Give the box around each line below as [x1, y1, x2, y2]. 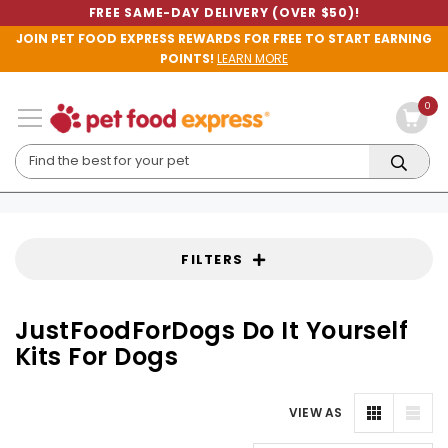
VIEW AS [289, 404, 343, 421]
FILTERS [181, 249, 244, 269]
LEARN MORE [217, 50, 288, 67]
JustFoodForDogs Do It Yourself [15, 314, 409, 347]
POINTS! [160, 50, 214, 67]
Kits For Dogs [15, 340, 179, 373]
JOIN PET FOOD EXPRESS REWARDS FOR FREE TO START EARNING [16, 30, 432, 47]
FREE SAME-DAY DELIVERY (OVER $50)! [88, 4, 360, 21]
